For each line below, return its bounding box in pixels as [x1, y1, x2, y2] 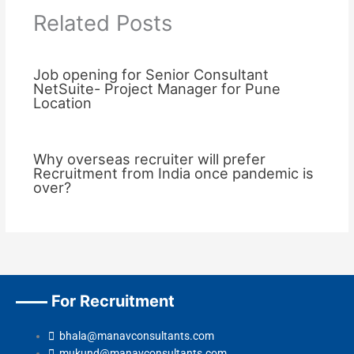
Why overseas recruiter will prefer [32, 149, 265, 168]
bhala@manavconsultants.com [59, 330, 215, 343]
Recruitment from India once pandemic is [32, 164, 314, 182]
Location [32, 94, 92, 112]
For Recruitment [47, 292, 175, 311]
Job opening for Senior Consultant [32, 66, 269, 84]
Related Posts [32, 9, 172, 37]
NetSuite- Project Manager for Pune [32, 80, 281, 98]
